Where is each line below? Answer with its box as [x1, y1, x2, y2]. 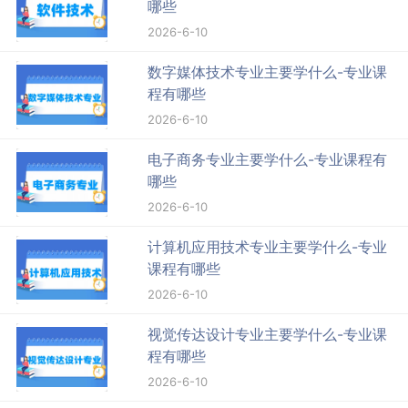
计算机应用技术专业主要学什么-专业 [148, 237, 388, 256]
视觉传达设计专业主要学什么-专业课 [148, 324, 388, 343]
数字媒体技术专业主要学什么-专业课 [148, 62, 388, 81]
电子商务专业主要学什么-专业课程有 [148, 149, 388, 168]
